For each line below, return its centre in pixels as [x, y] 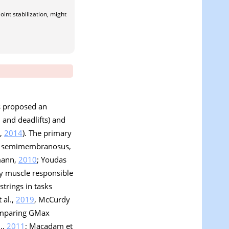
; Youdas [52, 159]
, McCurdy [52, 199]
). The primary [47, 133]
